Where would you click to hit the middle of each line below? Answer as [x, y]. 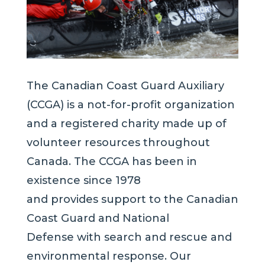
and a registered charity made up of [126, 124]
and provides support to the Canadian [132, 200]
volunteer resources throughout [118, 143]
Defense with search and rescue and [129, 237]
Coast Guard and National [98, 219]
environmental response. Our [109, 256]
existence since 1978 [83, 181]
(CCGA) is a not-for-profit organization [130, 105]
